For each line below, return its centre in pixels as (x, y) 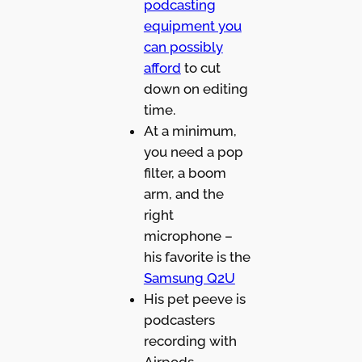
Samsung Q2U (189, 278)
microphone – (188, 236)
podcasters (179, 320)
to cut (200, 67)
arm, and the (183, 194)
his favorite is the (197, 257)
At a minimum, (190, 130)
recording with (190, 341)
